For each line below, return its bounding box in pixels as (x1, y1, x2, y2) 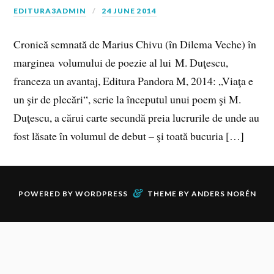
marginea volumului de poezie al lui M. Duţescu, (13, 55, 229, 70)
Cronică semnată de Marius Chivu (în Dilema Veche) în (13, 37, 257, 52)
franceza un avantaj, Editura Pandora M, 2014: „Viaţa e (13, 73, 254, 89)
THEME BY (147, 188, 191, 198)
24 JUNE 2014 (102, 6, 157, 15)
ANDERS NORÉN (191, 188, 256, 198)
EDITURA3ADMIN (13, 6, 87, 15)
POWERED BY (18, 188, 75, 198)
